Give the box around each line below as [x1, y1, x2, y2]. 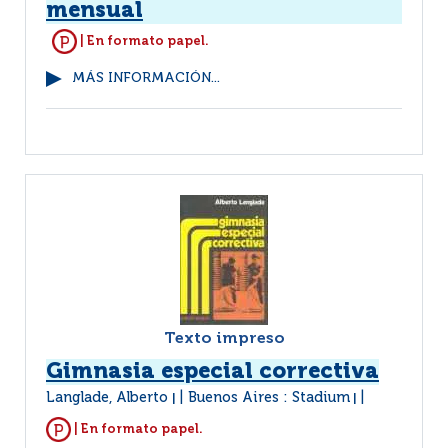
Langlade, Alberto [46, 391, 172, 405]
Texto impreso [163, 331, 285, 347]
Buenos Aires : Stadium [188, 391, 350, 405]
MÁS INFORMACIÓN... [72, 72, 220, 85]
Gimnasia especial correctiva [46, 361, 379, 383]
